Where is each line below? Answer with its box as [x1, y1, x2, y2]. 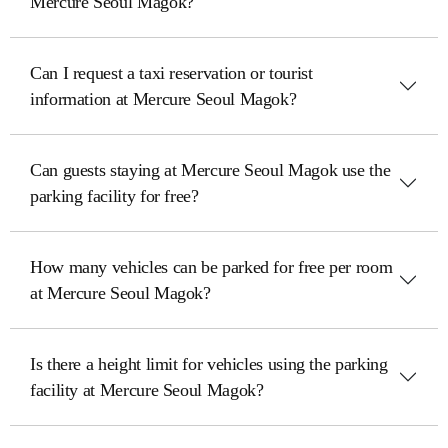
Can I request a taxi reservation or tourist [30, 63, 313, 83]
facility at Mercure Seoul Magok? [30, 380, 264, 400]
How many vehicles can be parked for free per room [30, 257, 393, 277]
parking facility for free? [30, 186, 199, 206]
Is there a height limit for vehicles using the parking [30, 354, 388, 374]
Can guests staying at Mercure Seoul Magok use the [30, 160, 391, 180]
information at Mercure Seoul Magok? [30, 89, 297, 109]
